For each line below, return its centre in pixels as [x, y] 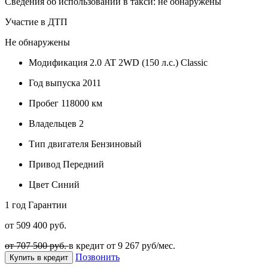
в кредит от [93, 245]
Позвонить [98, 257]
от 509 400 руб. [36, 225]
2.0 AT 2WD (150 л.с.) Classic [147, 62]
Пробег [44, 103]
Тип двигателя [59, 144]
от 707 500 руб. [37, 245]
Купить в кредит [53, 257]
